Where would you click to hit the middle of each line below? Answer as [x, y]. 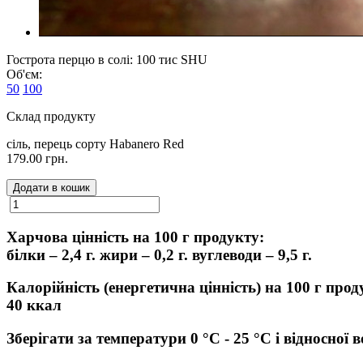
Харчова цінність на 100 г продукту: [139, 237]
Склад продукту [51, 116]
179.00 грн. [37, 158]
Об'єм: [24, 74]
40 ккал [38, 305]
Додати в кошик [51, 187]
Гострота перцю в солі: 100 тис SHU [107, 59]
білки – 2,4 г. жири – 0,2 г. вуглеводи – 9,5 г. [163, 254]
